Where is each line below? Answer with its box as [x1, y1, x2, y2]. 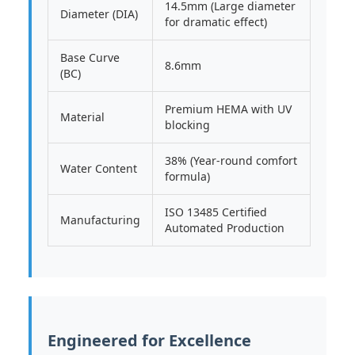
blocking [165, 117, 210, 132]
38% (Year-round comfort [165, 153, 297, 168]
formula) [165, 169, 210, 184]
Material [60, 109, 105, 124]
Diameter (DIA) [60, 6, 138, 21]
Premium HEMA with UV [165, 101, 292, 116]
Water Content [60, 161, 137, 176]
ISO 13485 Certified [165, 204, 267, 219]
